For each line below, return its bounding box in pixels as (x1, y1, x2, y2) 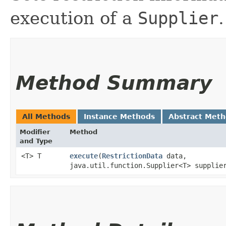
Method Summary (16, 71, 212, 94)
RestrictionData (102, 151, 162, 160)
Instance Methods (84, 112, 155, 121)
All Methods (22, 112, 70, 121)
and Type (20, 137, 52, 145)
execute (70, 151, 98, 160)
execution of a (10, 8, 138, 28)
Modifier (20, 128, 50, 136)
